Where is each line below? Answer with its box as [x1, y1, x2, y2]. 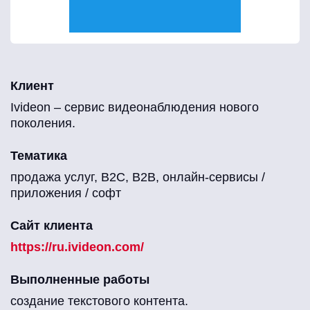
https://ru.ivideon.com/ [10, 240, 144, 255]
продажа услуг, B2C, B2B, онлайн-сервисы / [10, 170, 265, 185]
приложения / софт [10, 186, 121, 201]
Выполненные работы [10, 273, 149, 287]
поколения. [10, 116, 75, 131]
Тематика [10, 149, 67, 163]
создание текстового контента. [10, 294, 188, 309]
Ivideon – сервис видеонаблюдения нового [10, 100, 259, 115]
